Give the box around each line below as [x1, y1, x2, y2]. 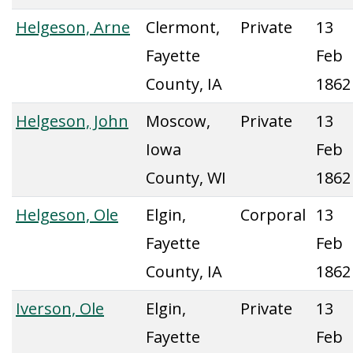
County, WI [146, 167, 226, 188]
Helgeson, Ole [16, 204, 118, 225]
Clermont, [146, 17, 220, 38]
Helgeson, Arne [16, 17, 130, 38]
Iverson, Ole [16, 298, 104, 319]
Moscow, [146, 110, 210, 132]
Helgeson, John [16, 110, 128, 132]
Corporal [240, 204, 306, 225]
